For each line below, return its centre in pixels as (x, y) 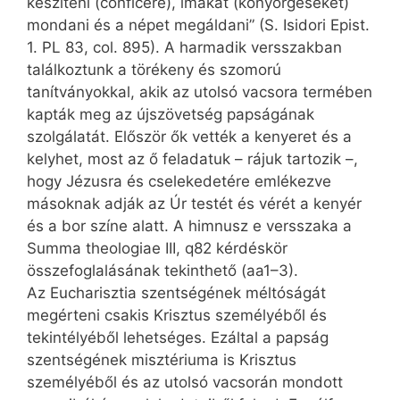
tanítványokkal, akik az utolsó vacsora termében (200, 92)
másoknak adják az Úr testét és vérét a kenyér (194, 203)
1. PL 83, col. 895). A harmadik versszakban (184, 47)
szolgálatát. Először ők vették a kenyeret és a (189, 136)
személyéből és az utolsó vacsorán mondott (185, 382)
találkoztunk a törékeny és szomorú (154, 69)
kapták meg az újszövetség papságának (171, 114)
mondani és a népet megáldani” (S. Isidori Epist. (198, 25)
